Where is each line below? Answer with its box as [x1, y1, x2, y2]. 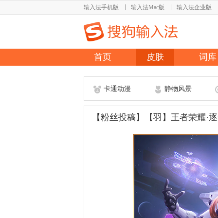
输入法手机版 [84, 4, 119, 11]
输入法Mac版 [131, 4, 164, 11]
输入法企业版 [177, 4, 212, 11]
